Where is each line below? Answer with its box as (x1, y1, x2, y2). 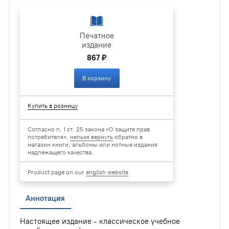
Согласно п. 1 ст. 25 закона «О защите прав (28, 125, 150, 133)
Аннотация (26, 194, 65, 203)
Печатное (79, 31, 114, 40)
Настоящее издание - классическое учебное (20, 216, 180, 226)
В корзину (82, 74, 111, 82)
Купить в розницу (28, 102, 78, 110)
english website (86, 168, 129, 176)
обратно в (113, 133, 143, 141)
